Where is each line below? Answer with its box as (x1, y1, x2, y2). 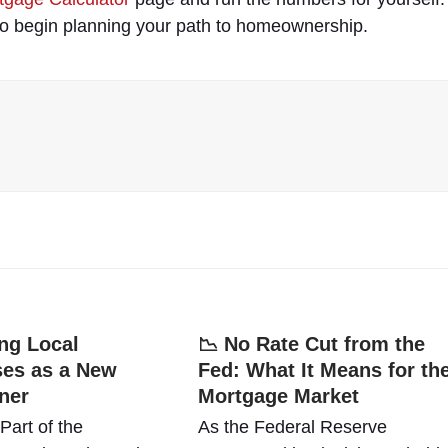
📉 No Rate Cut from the (197, 333, 425, 355)
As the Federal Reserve (197, 417, 387, 437)
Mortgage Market (197, 385, 359, 407)
